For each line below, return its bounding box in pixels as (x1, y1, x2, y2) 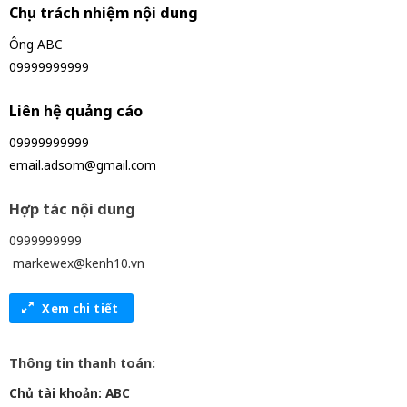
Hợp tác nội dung (8, 198, 135, 219)
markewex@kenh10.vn (8, 253, 144, 272)
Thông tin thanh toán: (8, 354, 155, 372)
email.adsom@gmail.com (8, 156, 156, 174)
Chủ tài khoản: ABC (8, 384, 130, 402)
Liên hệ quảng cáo (8, 101, 143, 122)
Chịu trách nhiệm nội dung (8, 3, 198, 24)
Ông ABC (8, 35, 63, 54)
